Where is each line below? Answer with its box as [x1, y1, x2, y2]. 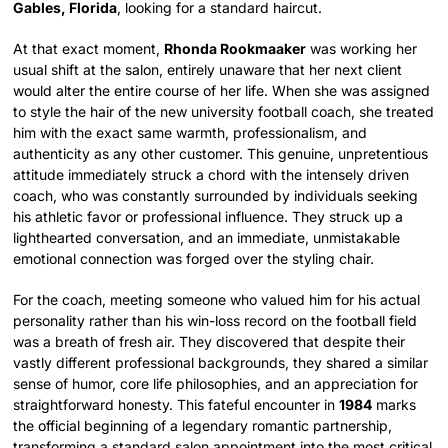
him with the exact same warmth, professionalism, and [13, 123, 368, 141]
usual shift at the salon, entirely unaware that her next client [13, 60, 403, 78]
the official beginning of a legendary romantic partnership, [13, 416, 393, 434]
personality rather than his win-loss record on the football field [13, 311, 418, 329]
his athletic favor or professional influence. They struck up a [13, 207, 404, 225]
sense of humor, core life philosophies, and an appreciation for [13, 374, 419, 392]
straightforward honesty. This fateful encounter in [13, 395, 340, 413]
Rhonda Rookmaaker [164, 39, 307, 57]
